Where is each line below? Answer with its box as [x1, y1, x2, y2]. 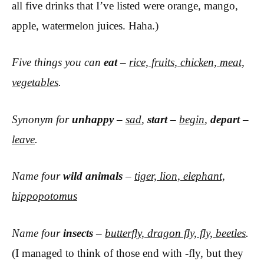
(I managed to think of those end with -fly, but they [12, 246, 243, 259]
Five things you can [12, 56, 104, 69]
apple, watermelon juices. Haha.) [12, 19, 159, 32]
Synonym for [12, 113, 72, 126]
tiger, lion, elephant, [134, 170, 225, 183]
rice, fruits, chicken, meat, [129, 56, 245, 69]
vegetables [12, 76, 58, 89]
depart [210, 113, 240, 126]
